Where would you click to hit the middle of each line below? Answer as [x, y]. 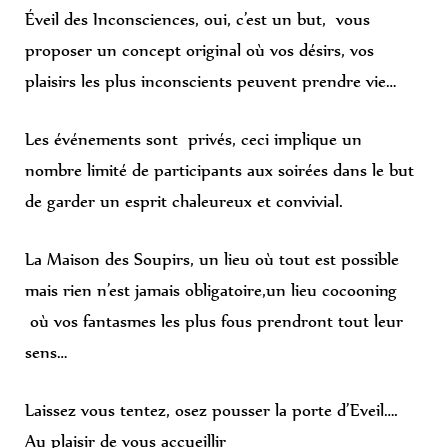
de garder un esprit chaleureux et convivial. [184, 200]
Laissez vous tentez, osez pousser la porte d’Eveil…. [211, 409]
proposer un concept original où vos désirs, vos [199, 49]
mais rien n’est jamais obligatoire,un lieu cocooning [211, 289]
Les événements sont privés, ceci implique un [193, 138]
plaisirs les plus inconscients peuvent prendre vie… [210, 80]
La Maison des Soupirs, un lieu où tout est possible [212, 258]
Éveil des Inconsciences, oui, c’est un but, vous [197, 18]
